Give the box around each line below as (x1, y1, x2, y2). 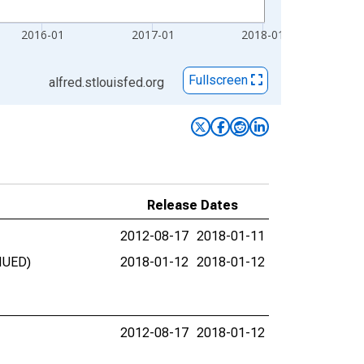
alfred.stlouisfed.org (49, 75, 164, 90)
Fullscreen (188, 72, 251, 89)
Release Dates (147, 197, 238, 213)
